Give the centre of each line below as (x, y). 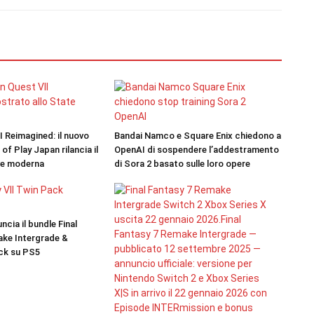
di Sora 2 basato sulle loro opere (182, 164)
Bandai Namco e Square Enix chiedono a (197, 136)
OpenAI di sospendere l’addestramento (196, 150)
